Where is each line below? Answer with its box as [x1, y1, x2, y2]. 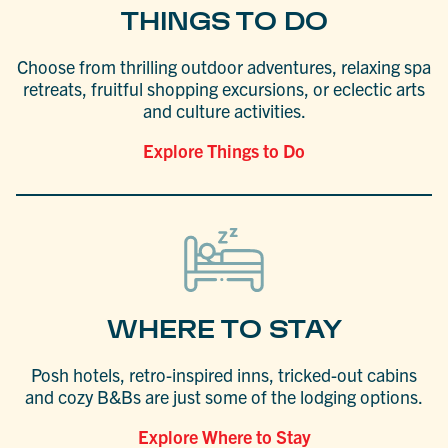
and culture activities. [142, 98, 306, 122]
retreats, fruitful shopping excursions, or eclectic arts [23, 76, 425, 100]
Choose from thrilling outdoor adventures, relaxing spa [17, 54, 431, 78]
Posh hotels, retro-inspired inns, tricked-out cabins [31, 363, 417, 387]
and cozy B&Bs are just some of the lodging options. [25, 385, 423, 409]
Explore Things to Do [143, 138, 305, 162]
